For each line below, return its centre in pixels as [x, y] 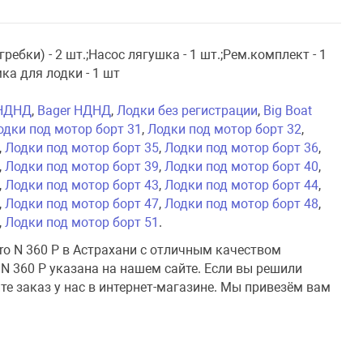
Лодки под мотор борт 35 [82, 147]
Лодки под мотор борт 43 [82, 185]
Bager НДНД [75, 110]
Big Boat [288, 110]
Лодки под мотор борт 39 [82, 166]
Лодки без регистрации [188, 110]
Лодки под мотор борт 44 [242, 185]
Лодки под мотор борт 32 [225, 129]
